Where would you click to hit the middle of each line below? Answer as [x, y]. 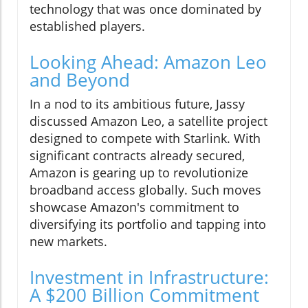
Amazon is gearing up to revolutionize [139, 173]
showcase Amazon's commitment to [134, 207]
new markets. [68, 242]
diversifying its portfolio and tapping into [148, 224]
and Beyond [80, 80]
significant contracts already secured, [137, 156]
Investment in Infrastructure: [149, 277]
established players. [87, 26]
